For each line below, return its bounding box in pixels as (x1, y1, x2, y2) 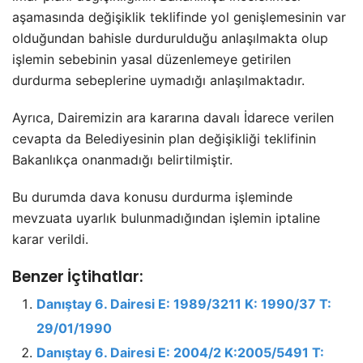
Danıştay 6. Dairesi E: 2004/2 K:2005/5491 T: (36, 344, 324, 361)
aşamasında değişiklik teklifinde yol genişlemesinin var (12, 9, 346, 25)
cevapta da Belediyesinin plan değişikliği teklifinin (12, 130, 316, 147)
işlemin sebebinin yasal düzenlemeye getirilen (12, 51, 291, 67)
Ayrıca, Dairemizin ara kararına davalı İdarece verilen (12, 109, 334, 126)
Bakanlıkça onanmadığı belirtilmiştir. (12, 152, 233, 168)
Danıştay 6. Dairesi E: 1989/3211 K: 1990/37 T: (36, 296, 331, 312)
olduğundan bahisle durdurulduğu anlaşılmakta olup (12, 30, 328, 46)
